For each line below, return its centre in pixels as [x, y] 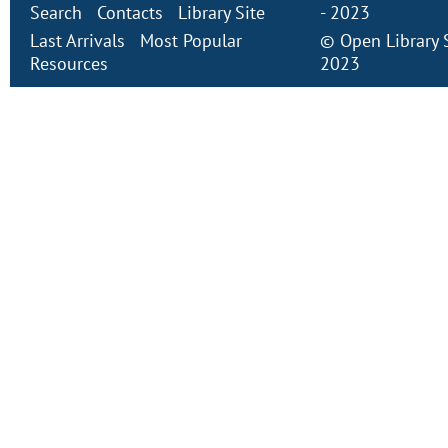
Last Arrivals [77, 40]
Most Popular [191, 40]
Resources [69, 63]
